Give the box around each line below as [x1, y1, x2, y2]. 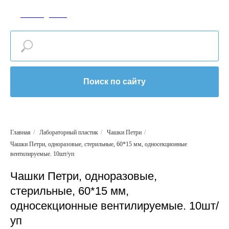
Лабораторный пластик [39, 129, 98, 136]
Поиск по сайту [83, 77, 146, 86]
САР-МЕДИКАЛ [20, 11, 67, 18]
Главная [10, 129, 31, 136]
